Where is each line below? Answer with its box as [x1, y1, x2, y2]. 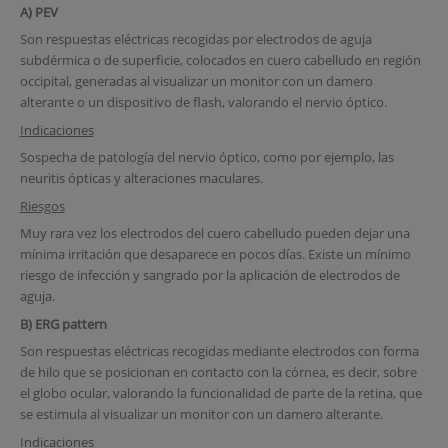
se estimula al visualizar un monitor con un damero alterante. [19, 405, 383, 424]
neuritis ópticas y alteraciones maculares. [19, 169, 263, 188]
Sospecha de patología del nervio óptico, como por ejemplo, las [19, 148, 394, 167]
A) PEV [19, 2, 58, 21]
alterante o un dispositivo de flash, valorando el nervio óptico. [19, 93, 387, 112]
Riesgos [19, 196, 65, 215]
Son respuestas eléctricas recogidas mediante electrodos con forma [19, 342, 419, 361]
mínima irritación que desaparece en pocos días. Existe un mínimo [19, 245, 411, 264]
